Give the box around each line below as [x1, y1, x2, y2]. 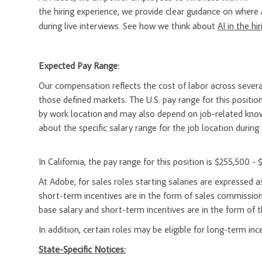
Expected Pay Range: [39, 60, 119, 72]
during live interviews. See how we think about [39, 20, 218, 32]
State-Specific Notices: [39, 243, 126, 256]
